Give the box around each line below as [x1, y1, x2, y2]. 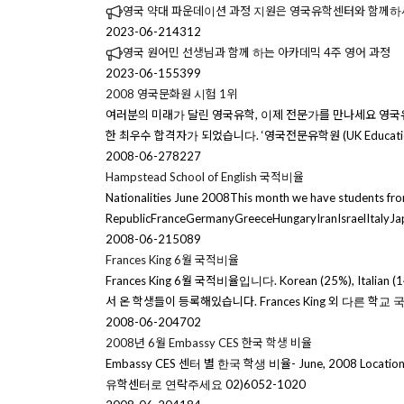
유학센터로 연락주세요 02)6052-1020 [106, 377, 306, 391]
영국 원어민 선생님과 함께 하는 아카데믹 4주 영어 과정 [123, 45, 390, 60]
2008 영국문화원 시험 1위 [106, 87, 237, 101]
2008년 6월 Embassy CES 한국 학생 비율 [106, 335, 312, 350]
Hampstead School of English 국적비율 [106, 170, 304, 184]
